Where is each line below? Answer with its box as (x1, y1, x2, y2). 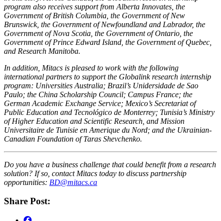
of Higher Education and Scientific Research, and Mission (4, 116, 184, 125)
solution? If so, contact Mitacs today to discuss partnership (4, 169, 186, 178)
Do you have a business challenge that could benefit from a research (4, 160, 216, 169)
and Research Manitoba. (4, 46, 80, 55)
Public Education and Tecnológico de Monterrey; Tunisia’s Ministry (4, 108, 215, 116)
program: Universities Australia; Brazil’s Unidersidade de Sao (4, 81, 198, 90)
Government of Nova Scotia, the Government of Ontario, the (4, 29, 193, 37)
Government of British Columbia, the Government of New (4, 11, 185, 20)
